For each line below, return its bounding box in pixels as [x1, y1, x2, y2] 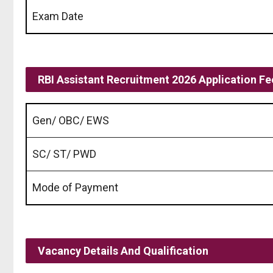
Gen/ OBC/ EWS [32, 113, 109, 127]
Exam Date [32, 9, 83, 23]
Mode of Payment [32, 180, 118, 194]
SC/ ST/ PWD [32, 147, 96, 160]
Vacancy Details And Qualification [38, 244, 208, 257]
